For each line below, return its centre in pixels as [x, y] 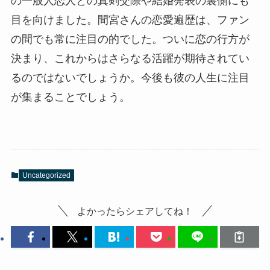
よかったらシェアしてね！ [135, 211]
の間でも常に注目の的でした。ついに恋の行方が [130, 39]
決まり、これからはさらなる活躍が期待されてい [130, 58]
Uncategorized [46, 176]
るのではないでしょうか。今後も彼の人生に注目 [130, 77]
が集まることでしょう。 [70, 97]
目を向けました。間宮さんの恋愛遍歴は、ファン [130, 20]
